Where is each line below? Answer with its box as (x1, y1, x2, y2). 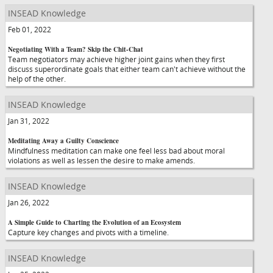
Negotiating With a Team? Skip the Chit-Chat (8, 44, 143, 54)
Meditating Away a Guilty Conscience (8, 136, 119, 146)
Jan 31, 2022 (8, 116, 49, 126)
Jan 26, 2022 (8, 197, 49, 207)
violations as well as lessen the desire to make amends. (8, 155, 195, 165)
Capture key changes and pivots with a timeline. (8, 227, 169, 237)
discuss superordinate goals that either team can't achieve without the (8, 64, 246, 74)
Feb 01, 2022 (8, 24, 51, 34)
